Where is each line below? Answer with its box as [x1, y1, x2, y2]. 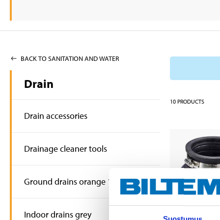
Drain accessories [24, 110, 87, 121]
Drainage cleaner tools [24, 142, 107, 154]
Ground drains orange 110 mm [24, 175, 137, 187]
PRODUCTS [177, 98, 204, 106]
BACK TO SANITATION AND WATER [21, 54, 119, 63]
